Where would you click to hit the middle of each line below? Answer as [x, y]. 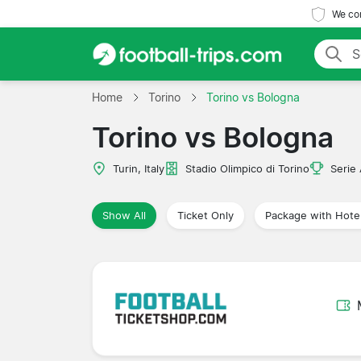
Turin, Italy [139, 168]
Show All [124, 215]
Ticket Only [205, 215]
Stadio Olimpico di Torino [247, 168]
